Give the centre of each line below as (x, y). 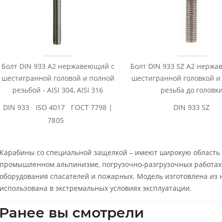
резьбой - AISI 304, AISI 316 (58, 90)
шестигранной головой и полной (58, 78)
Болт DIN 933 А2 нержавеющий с (58, 66)
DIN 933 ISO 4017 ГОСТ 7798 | (58, 107)
